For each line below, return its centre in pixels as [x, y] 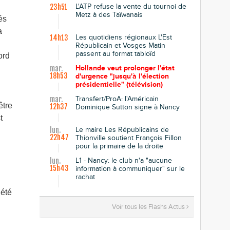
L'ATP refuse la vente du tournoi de [131, 6]
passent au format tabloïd [116, 54]
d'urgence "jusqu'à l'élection [122, 76]
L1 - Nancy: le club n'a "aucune [124, 160]
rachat [85, 177]
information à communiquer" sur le [130, 169]
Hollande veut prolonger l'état [125, 68]
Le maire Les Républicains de [122, 130]
